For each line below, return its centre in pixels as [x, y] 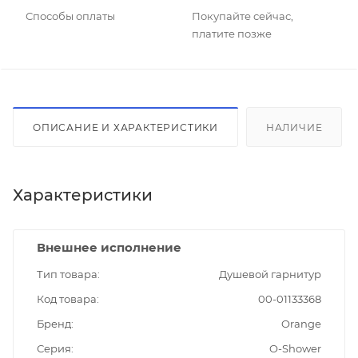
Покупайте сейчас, [243, 16]
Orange [301, 324]
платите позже [232, 34]
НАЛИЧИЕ [294, 128]
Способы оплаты [70, 16]
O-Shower [295, 349]
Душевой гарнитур [270, 274]
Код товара [67, 299]
